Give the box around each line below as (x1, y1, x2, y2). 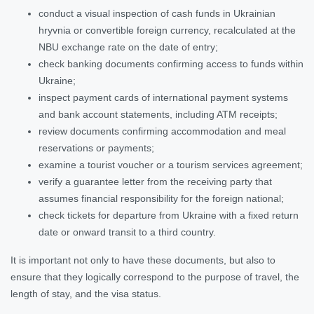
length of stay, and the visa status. (11, 287, 161, 299)
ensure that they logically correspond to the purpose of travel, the (11, 271, 299, 282)
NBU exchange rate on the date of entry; (39, 41, 218, 53)
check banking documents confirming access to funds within (39, 57, 303, 69)
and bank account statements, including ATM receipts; (39, 108, 278, 120)
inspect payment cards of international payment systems (39, 91, 288, 103)
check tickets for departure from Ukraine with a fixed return (39, 209, 299, 221)
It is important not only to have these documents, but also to (11, 254, 275, 266)
